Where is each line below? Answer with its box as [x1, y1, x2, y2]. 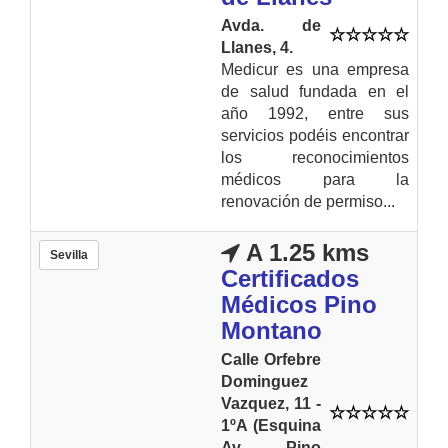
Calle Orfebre [221, 350, 321, 368]
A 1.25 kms [240, 238, 369, 266]
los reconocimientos [221, 148, 409, 166]
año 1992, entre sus [221, 104, 409, 122]
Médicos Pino [221, 290, 377, 318]
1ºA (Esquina [221, 416, 321, 434]
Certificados [221, 264, 359, 292]
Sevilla [50, 247, 88, 262]
